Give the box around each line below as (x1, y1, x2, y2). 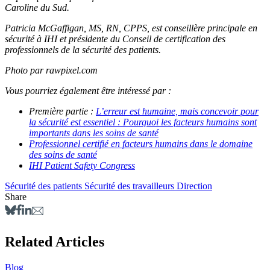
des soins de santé (29, 149, 97, 160)
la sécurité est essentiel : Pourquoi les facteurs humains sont (29, 117, 257, 128)
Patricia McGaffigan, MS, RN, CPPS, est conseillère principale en (5, 23, 257, 34)
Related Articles (5, 233, 104, 250)
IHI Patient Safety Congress (29, 160, 135, 171)
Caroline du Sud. (5, 2, 69, 13)
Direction (177, 181, 212, 192)
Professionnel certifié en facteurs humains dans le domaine (29, 139, 253, 149)
